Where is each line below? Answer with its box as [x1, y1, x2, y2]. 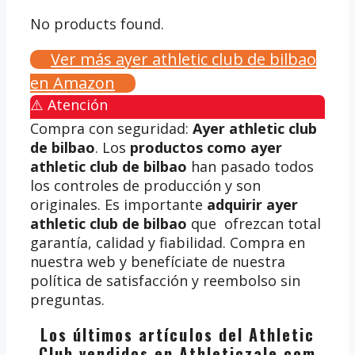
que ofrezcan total [187, 213, 321, 233]
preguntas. [30, 289, 105, 309]
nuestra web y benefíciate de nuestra [30, 251, 285, 271]
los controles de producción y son [30, 175, 261, 195]
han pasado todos [187, 156, 314, 176]
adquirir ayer [207, 194, 298, 214]
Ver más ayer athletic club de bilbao [51, 48, 316, 70]
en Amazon [30, 71, 115, 94]
